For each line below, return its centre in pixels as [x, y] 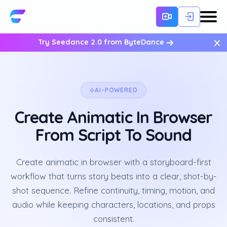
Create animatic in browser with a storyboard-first [113, 162]
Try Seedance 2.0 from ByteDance [102, 42]
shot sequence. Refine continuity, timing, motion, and [113, 190]
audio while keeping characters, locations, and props [113, 204]
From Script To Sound [113, 135]
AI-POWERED [116, 90]
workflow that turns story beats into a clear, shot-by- [113, 176]
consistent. [113, 219]
